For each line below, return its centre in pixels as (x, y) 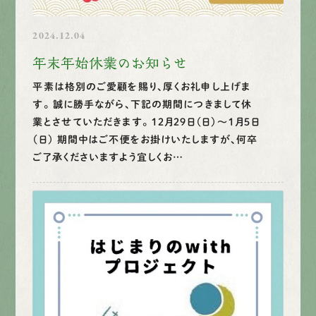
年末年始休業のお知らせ (110, 63)
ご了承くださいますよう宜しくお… (108, 157)
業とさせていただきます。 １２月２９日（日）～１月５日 (146, 122)
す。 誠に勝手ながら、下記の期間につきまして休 (142, 104)
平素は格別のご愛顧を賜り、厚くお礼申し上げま (142, 86)
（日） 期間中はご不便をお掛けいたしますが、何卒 (145, 139)
